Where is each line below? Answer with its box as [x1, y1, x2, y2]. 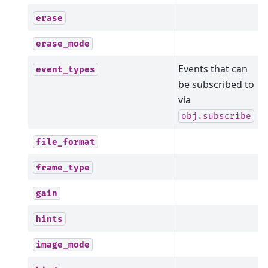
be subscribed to [178, 77, 254, 91]
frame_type [36, 162, 90, 173]
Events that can [178, 62, 248, 75]
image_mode [36, 239, 90, 250]
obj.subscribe [181, 111, 251, 121]
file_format [36, 136, 95, 147]
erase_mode [36, 38, 90, 49]
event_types [36, 64, 95, 75]
